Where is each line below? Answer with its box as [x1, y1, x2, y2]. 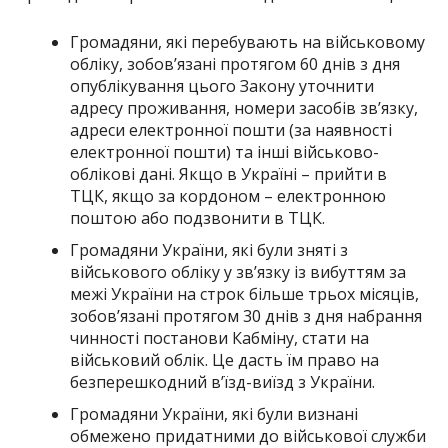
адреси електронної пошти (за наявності [69, 118, 392, 141]
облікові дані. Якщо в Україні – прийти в [69, 162, 387, 185]
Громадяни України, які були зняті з [69, 238, 348, 261]
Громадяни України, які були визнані [69, 402, 358, 425]
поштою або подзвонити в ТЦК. [69, 206, 325, 229]
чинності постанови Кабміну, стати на [69, 326, 369, 349]
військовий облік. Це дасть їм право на [69, 348, 379, 371]
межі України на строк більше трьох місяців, [69, 282, 419, 305]
